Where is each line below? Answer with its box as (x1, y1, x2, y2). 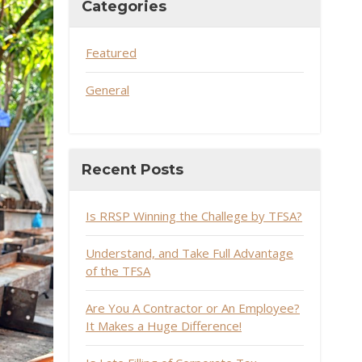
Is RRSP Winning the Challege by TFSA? (86, 208, 302, 224)
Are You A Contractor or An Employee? (86, 300, 300, 316)
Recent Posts (82, 161, 183, 179)
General (86, 82, 129, 98)
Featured (86, 44, 137, 61)
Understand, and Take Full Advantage (86, 245, 293, 261)
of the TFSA (86, 263, 150, 279)
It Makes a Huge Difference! (86, 318, 242, 334)
